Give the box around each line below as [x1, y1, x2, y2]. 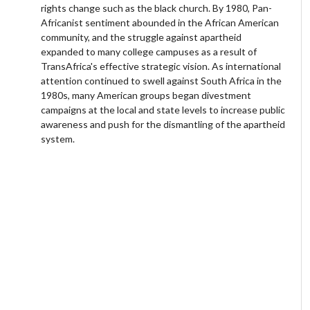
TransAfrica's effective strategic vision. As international [41, 60, 282, 72]
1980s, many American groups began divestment [41, 89, 252, 101]
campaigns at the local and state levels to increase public [41, 103, 286, 116]
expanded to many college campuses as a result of [41, 45, 257, 57]
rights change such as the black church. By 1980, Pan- [41, 1, 273, 14]
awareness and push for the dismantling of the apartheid [41, 118, 286, 130]
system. [41, 132, 77, 145]
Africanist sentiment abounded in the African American [41, 16, 280, 28]
